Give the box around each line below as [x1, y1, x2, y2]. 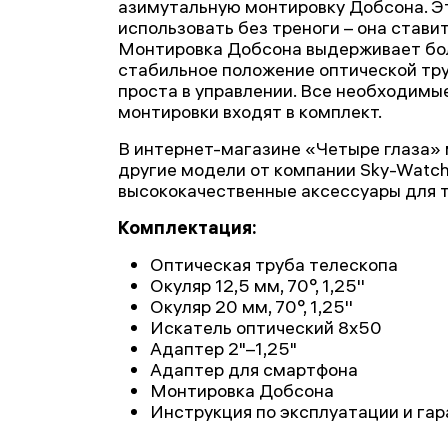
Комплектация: [118, 216, 257, 239]
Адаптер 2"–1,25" [150, 337, 297, 360]
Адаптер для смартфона [150, 358, 358, 381]
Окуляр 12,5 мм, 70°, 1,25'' [150, 274, 365, 297]
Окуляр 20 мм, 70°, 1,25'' [150, 295, 353, 318]
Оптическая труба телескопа [150, 253, 398, 276]
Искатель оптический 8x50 [150, 316, 382, 339]
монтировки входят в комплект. [118, 100, 382, 123]
